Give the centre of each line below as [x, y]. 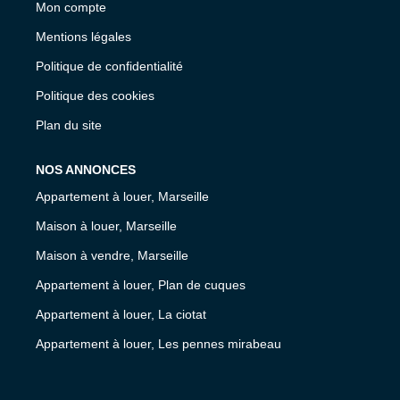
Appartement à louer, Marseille [122, 196]
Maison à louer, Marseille [106, 225]
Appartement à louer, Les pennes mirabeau [158, 343]
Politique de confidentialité [109, 66]
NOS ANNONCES [86, 170]
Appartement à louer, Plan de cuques [141, 284]
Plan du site [69, 125]
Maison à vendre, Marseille [112, 255]
